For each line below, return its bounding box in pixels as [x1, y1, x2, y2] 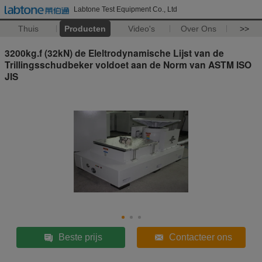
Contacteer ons [168, 232, 232, 242]
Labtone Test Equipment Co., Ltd [74, 5, 177, 13]
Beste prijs [58, 232, 102, 242]
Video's [128, 24, 156, 33]
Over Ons [180, 24, 216, 33]
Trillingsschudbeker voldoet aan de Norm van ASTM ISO [5, 57, 251, 71]
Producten [64, 24, 106, 33]
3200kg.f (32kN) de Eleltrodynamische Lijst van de [5, 46, 224, 60]
